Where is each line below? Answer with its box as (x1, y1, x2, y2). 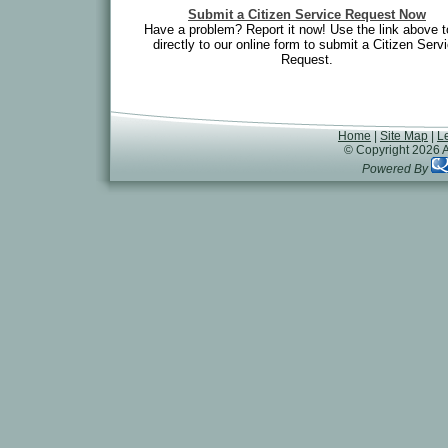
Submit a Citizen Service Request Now (188, 7, 426, 23)
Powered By (361, 162, 428, 176)
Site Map (380, 129, 428, 143)
